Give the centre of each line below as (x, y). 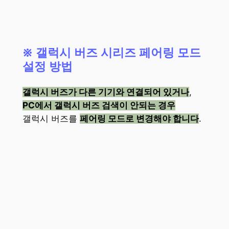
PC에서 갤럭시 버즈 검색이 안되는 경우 (99, 105)
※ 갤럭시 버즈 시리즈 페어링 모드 (111, 53)
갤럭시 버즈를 (51, 118)
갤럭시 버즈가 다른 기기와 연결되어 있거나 (106, 92)
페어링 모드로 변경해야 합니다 (139, 118)
